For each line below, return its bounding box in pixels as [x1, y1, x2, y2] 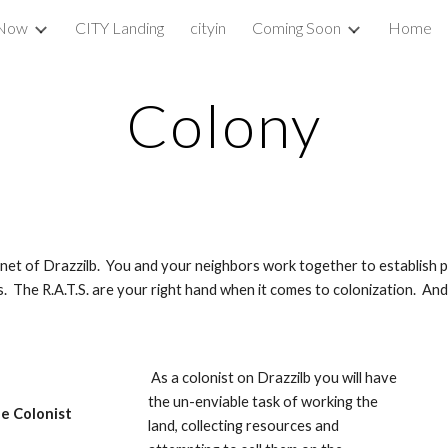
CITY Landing [75, 18, 164, 37]
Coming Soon [252, 18, 341, 37]
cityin [190, 18, 226, 37]
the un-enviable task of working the [148, 393, 379, 410]
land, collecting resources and [148, 417, 340, 434]
